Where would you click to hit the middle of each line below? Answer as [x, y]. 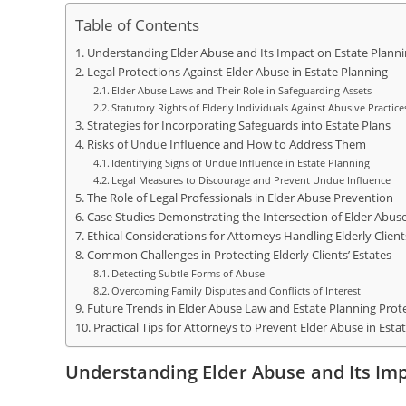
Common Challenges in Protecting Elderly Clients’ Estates [239, 255]
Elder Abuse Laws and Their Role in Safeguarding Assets [242, 90]
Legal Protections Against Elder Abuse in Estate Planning [237, 72]
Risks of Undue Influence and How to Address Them [226, 145]
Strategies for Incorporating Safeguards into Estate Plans [238, 126]
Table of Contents [137, 25]
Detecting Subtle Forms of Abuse [188, 273]
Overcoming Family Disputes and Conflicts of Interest [237, 290]
